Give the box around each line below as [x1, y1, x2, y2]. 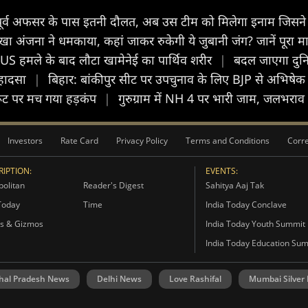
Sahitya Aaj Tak [205, 179, 264, 191]
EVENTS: [205, 164, 238, 177]
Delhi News [97, 272, 142, 285]
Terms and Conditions [186, 134, 269, 146]
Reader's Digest [82, 179, 144, 191]
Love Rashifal [169, 272, 221, 285]
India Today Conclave [205, 198, 287, 210]
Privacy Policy [116, 134, 168, 146]
